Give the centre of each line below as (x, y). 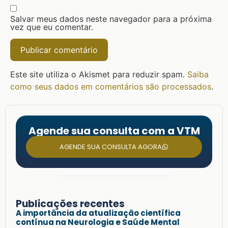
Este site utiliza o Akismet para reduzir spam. (99, 74)
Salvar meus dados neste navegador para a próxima (111, 19)
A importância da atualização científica (98, 213)
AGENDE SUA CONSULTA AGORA (111, 147)
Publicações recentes (70, 204)
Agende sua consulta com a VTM (114, 131)
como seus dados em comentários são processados (111, 86)
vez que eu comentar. (52, 27)
